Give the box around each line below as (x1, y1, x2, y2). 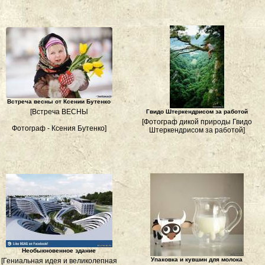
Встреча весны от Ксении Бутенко (7, 98, 111, 105)
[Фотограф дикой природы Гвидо (141, 118, 252, 126)
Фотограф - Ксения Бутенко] (11, 124, 106, 132)
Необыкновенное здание (22, 247, 96, 254)
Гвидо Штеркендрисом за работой (146, 108, 248, 115)
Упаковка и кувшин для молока (151, 256, 243, 263)
